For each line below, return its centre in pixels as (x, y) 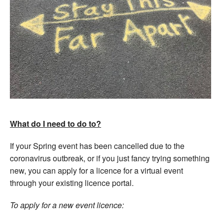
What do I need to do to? (55, 123)
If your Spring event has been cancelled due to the (97, 146)
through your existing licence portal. (72, 183)
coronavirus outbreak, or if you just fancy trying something (110, 158)
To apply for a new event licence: (67, 205)
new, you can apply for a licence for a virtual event (96, 170)
